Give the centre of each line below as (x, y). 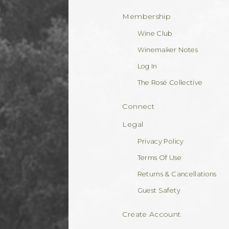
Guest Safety (159, 190)
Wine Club (155, 34)
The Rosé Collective (170, 83)
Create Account (152, 214)
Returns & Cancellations (177, 174)
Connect (138, 106)
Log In (147, 66)
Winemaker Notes (167, 50)
